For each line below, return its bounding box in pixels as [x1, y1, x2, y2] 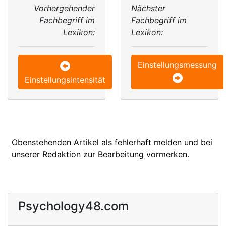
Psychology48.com [18, 199, 129, 213]
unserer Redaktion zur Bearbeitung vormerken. [12, 149, 189, 159]
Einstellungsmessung [138, 60, 217, 70]
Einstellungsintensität [25, 75, 105, 85]
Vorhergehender [34, 3, 95, 13]
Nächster [131, 3, 165, 13]
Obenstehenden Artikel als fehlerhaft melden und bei [12, 137, 212, 147]
